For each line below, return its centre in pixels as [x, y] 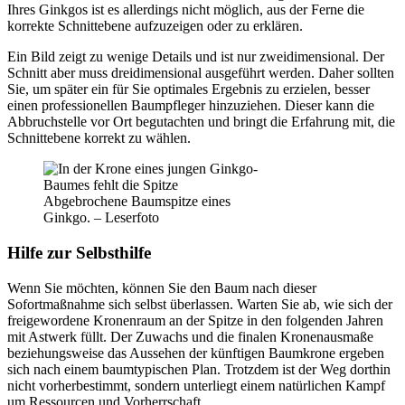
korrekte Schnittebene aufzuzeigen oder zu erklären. [155, 26]
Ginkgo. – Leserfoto [101, 218]
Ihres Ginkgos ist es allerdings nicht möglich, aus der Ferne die [186, 10]
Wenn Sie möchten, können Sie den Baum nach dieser [162, 287]
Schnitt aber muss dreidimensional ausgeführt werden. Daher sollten [201, 73]
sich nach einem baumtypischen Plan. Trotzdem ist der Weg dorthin [199, 369]
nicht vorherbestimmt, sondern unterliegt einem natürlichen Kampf [196, 385]
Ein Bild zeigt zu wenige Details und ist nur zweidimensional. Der [196, 57]
